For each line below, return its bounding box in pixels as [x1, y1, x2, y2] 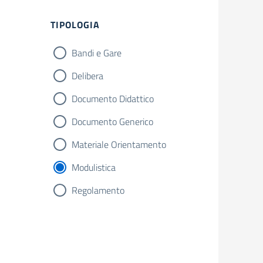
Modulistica [72, 160, 116, 174]
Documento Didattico [72, 92, 154, 106]
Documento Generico [72, 114, 153, 129]
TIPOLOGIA [50, 18, 100, 32]
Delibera [72, 69, 103, 83]
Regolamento [72, 183, 124, 197]
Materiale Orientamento [72, 137, 166, 151]
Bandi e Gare [72, 46, 122, 60]
